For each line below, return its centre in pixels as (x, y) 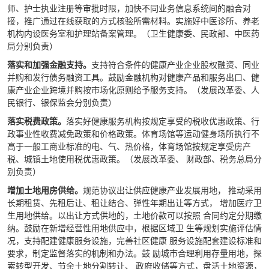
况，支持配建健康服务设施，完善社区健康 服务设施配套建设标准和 (134, 240)
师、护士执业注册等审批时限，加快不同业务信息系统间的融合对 (129, 8)
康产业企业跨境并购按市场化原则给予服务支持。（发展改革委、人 (133, 89)
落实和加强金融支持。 (49, 64)
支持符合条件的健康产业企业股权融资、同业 (175, 64)
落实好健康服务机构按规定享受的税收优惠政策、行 (163, 121)
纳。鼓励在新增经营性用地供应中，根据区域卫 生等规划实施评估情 (134, 228)
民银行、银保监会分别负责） (63, 102)
